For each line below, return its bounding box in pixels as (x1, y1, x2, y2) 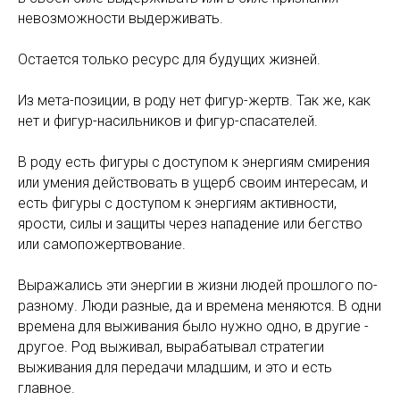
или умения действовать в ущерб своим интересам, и (18, 174, 368, 191)
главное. (18, 379, 75, 396)
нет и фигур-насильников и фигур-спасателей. (18, 112, 318, 129)
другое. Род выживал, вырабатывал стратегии (18, 338, 324, 355)
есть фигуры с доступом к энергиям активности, (18, 195, 337, 212)
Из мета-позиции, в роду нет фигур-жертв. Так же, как (18, 92, 371, 109)
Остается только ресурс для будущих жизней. (18, 51, 321, 68)
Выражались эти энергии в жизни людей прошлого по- (18, 277, 378, 294)
